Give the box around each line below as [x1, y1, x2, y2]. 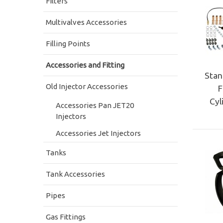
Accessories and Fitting [46, 60, 124, 69]
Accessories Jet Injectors [56, 128, 141, 137]
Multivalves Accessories [46, 17, 127, 26]
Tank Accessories [46, 169, 105, 178]
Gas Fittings [46, 212, 86, 221]
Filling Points [46, 39, 90, 48]
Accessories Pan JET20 [56, 101, 134, 110]
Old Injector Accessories [46, 82, 128, 91]
